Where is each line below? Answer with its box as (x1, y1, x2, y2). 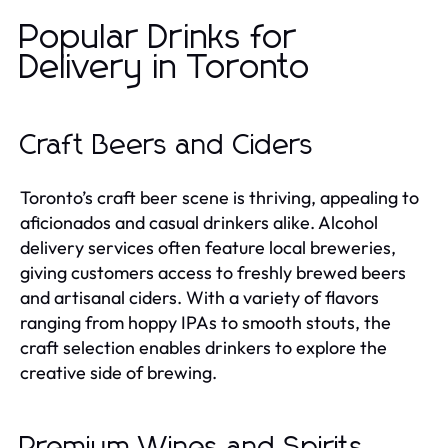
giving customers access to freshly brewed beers (20, 260, 406, 284)
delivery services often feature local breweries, (20, 235, 396, 259)
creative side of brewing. (20, 360, 217, 384)
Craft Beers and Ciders (20, 131, 314, 160)
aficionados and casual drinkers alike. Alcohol (20, 210, 378, 234)
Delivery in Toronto (20, 50, 311, 85)
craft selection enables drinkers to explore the (20, 335, 387, 359)
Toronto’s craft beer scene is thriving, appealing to (20, 185, 419, 209)
